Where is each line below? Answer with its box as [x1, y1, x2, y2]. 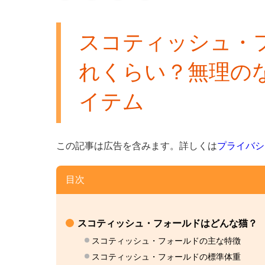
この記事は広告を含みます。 [56, 141, 179, 151]
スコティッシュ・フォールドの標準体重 [91, 252, 241, 262]
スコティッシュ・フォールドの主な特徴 [91, 236, 241, 246]
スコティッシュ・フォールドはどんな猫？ [77, 218, 257, 229]
